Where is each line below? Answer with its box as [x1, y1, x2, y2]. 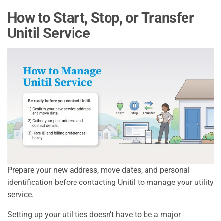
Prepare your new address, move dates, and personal [7, 165, 190, 175]
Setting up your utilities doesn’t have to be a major [7, 209, 181, 219]
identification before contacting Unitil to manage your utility [7, 177, 214, 187]
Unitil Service [7, 25, 90, 42]
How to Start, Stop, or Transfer [7, 9, 194, 27]
